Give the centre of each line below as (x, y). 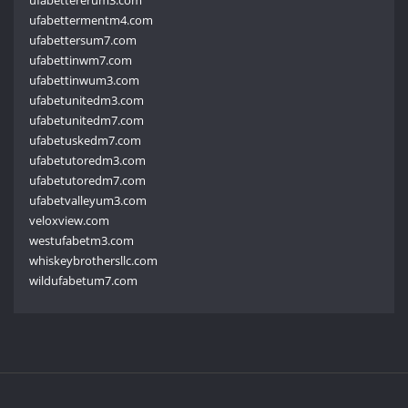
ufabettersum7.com (83, 40)
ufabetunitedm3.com (87, 100)
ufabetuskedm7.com (86, 140)
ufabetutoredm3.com (88, 160)
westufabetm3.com (82, 240)
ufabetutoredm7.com (88, 180)
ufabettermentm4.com (92, 20)
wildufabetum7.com (84, 280)
